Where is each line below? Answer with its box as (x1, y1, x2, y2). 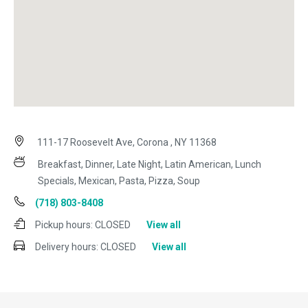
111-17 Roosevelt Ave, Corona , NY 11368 (35, 137, 217, 148)
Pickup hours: (35, 219, 93, 231)
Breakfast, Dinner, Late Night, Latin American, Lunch (38, 159, 261, 170)
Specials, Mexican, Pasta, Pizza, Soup (38, 175, 200, 187)
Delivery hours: (35, 241, 98, 253)
